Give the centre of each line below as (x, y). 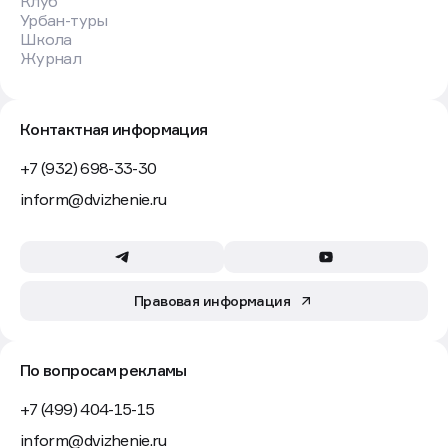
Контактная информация (114, 129)
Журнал (51, 58)
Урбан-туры (64, 20)
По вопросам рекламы (103, 370)
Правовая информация (212, 301)
